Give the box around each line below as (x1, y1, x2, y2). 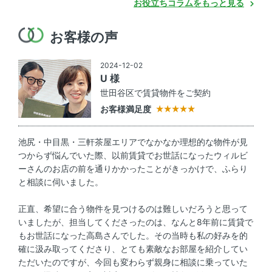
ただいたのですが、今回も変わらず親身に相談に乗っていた (18, 257, 248, 268)
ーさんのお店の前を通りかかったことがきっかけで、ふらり (18, 163, 248, 174)
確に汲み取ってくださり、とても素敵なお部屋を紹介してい (18, 243, 248, 254)
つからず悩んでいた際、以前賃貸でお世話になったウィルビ (18, 150, 248, 161)
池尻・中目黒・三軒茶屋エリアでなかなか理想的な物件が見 (18, 137, 248, 148)
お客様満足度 (100, 103, 153, 114)
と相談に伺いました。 (18, 177, 103, 188)
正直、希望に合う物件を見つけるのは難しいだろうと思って (18, 203, 248, 214)
